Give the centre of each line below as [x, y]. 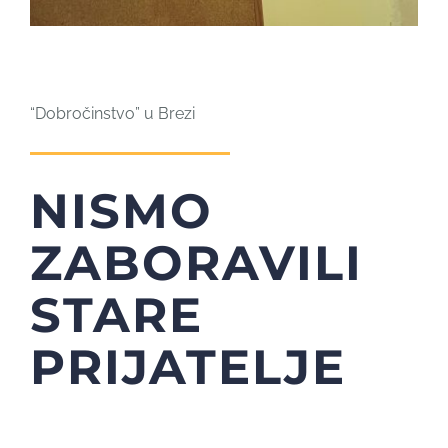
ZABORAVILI [196, 263]
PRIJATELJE [187, 367]
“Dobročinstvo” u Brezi [112, 114]
